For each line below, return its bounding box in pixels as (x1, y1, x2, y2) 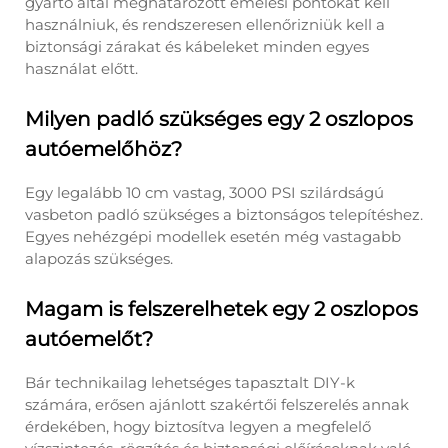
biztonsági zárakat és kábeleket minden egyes (25, 37, 369, 56)
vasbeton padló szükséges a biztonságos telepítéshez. (25, 205, 423, 224)
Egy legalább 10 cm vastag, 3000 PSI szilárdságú (25, 183, 384, 202)
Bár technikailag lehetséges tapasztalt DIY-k (25, 373, 355, 392)
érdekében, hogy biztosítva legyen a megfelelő (25, 417, 371, 436)
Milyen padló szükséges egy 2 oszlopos (25, 107, 413, 131)
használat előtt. (25, 59, 138, 78)
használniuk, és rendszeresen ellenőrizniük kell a (25, 15, 385, 34)
